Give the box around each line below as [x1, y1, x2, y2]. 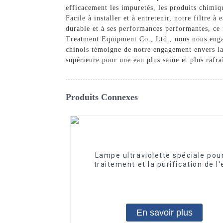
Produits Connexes [66, 92, 138, 102]
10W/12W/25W [136, 169, 193, 177]
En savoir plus [136, 207, 193, 218]
